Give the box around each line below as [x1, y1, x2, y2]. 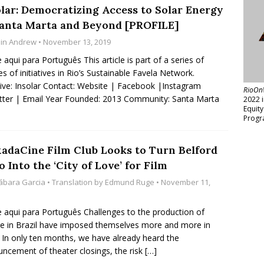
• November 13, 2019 [37, 36, 111, 47]
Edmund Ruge [105, 176, 154, 187]
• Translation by [45, 176, 105, 187]
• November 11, [154, 176, 210, 187]
